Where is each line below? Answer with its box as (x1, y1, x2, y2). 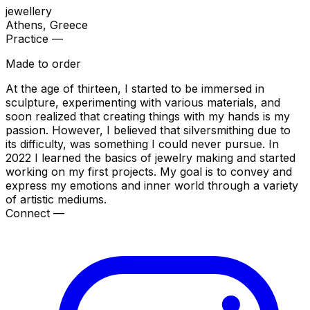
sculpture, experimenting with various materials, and (6, 95, 280, 109)
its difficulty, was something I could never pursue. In (6, 136, 279, 151)
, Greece (43, 17, 88, 32)
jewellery (6, 3, 52, 18)
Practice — (6, 31, 63, 46)
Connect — (6, 206, 64, 220)
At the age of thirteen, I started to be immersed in (6, 81, 264, 95)
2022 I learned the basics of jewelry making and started (6, 150, 295, 165)
